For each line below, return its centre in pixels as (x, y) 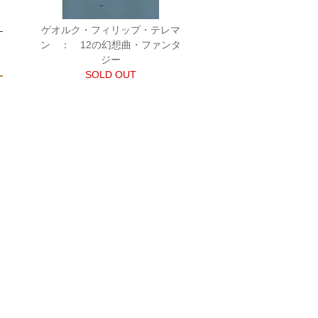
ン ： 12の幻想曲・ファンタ (110, 45)
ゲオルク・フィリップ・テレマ (110, 30)
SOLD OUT (110, 75)
